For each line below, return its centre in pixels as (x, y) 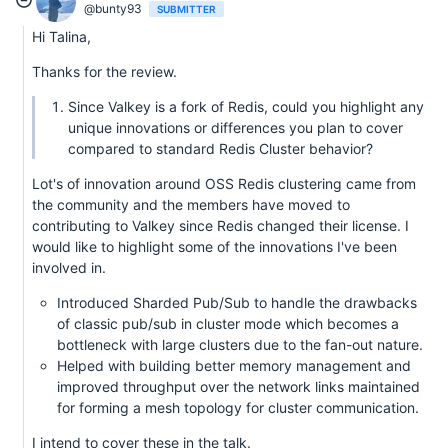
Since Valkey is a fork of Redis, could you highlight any (246, 107)
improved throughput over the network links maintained (238, 387)
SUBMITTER (186, 9)
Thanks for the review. (104, 72)
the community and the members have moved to (191, 205)
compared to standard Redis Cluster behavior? (220, 149)
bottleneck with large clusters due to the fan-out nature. (240, 345)
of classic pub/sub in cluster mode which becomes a (228, 324)
